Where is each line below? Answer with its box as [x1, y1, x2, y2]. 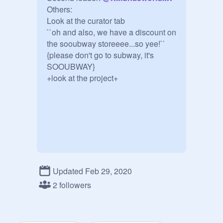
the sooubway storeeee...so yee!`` [47, 38, 165, 49]
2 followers [53, 179, 91, 191]
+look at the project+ [47, 72, 118, 84]
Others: [47, 3, 72, 15]
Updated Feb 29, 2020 [53, 165, 132, 177]
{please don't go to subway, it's [47, 49, 154, 61]
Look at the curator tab [47, 15, 125, 26]
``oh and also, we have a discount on [47, 26, 176, 38]
